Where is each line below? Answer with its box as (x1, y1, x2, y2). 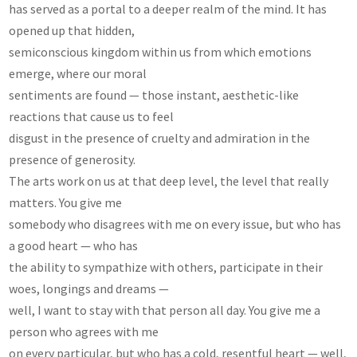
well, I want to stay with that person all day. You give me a (9, 301, 321, 318)
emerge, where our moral (9, 65, 147, 81)
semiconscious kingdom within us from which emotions (9, 43, 312, 60)
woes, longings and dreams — (9, 280, 170, 296)
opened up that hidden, (9, 22, 135, 38)
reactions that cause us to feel (9, 108, 175, 124)
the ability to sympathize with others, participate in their (9, 258, 324, 275)
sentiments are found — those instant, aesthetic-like (9, 86, 300, 103)
